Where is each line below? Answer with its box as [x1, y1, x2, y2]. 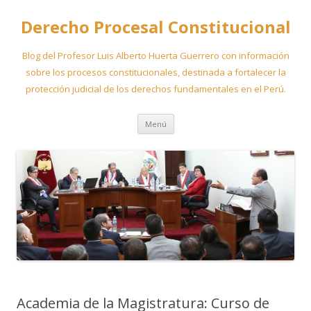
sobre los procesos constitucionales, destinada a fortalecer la [25, 66, 286, 78]
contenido [174, 131, 219, 144]
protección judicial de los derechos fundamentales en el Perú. [25, 83, 286, 95]
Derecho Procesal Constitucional [20, 15, 291, 38]
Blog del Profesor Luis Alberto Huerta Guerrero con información [22, 49, 289, 62]
